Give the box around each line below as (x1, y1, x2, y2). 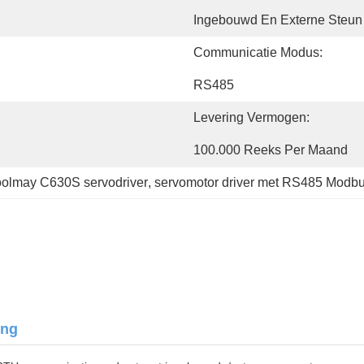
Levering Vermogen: (193, 110, 310, 124)
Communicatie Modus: (193, 45, 323, 59)
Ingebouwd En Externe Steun (193, 13, 362, 27)
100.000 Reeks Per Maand (193, 143, 348, 157)
